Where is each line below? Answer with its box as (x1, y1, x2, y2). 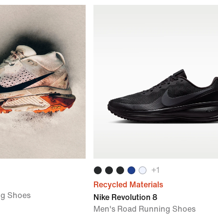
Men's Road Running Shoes (93, 205, 196, 213)
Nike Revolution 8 (93, 193, 157, 201)
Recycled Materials (93, 181, 163, 189)
